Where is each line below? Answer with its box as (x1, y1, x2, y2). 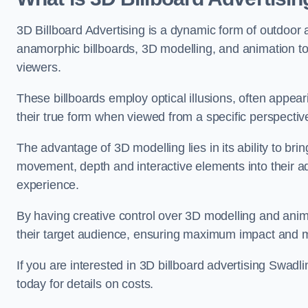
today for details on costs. (16, 277, 154, 291)
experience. (16, 178, 80, 192)
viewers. (16, 60, 61, 74)
